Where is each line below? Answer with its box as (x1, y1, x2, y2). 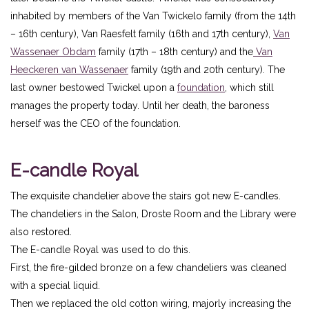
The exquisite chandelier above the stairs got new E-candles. (10, 190, 281, 201)
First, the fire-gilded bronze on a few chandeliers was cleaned (10, 261, 286, 273)
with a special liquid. (10, 279, 100, 291)
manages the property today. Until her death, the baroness (10, 99, 270, 111)
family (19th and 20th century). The (128, 63, 285, 75)
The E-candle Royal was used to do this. (10, 243, 190, 255)
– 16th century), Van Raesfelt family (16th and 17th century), (10, 28, 273, 39)
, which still (225, 81, 274, 93)
